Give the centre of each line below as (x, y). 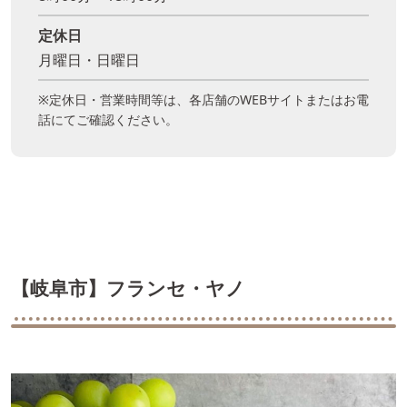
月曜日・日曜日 (89, 60)
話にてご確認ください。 (108, 119)
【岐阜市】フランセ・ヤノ (128, 288)
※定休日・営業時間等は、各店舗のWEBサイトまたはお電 (203, 99)
